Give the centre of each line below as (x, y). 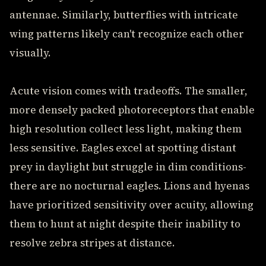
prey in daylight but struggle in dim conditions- (128, 167)
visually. (30, 53)
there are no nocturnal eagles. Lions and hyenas (129, 186)
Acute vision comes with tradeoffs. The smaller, (129, 91)
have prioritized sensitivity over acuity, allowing (132, 205)
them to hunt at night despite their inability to (125, 224)
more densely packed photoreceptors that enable (132, 110)
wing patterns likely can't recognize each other (127, 34)
